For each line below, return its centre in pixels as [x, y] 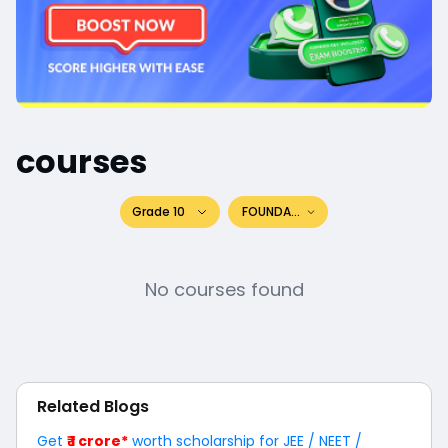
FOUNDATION [281, 212]
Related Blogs [93, 407]
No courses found [224, 290]
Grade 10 [158, 212]
